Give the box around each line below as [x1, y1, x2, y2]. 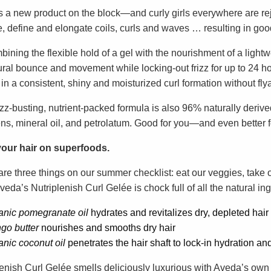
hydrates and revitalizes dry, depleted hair [91, 207, 269, 218]
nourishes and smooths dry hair [39, 222, 175, 233]
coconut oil [19, 237, 65, 248]
